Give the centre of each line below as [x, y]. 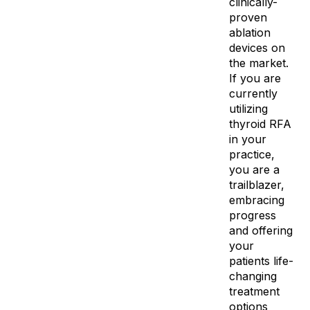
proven [248, 17]
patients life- [261, 261]
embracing [256, 200]
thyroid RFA [260, 124]
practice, [252, 154]
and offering [261, 230]
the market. [258, 63]
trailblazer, [256, 185]
